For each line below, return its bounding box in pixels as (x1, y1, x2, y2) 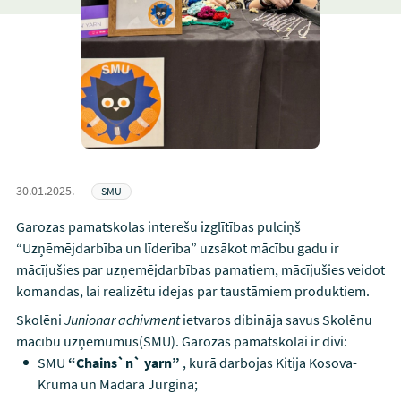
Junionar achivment (64, 311, 180, 329)
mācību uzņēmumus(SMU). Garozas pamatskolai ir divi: (15, 332, 347, 351)
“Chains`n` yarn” (67, 354, 180, 372)
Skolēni (15, 311, 64, 329)
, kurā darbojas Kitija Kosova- (179, 354, 357, 372)
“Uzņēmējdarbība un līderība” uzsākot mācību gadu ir (15, 239, 339, 258)
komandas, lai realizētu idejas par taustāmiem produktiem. (15, 282, 370, 301)
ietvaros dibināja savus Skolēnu (179, 311, 372, 329)
